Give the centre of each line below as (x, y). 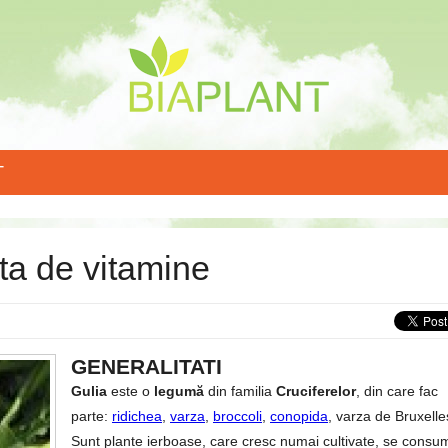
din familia (240, 391)
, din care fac (397, 391)
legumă (179, 391)
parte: (91, 416)
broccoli (237, 416)
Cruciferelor (316, 391)
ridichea (137, 416)
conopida (299, 416)
